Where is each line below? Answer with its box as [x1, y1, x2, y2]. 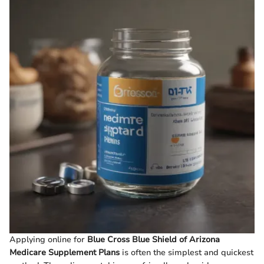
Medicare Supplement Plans [9, 246, 120, 258]
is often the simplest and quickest [120, 246, 253, 258]
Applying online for [9, 233, 87, 245]
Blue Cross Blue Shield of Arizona [87, 233, 220, 245]
